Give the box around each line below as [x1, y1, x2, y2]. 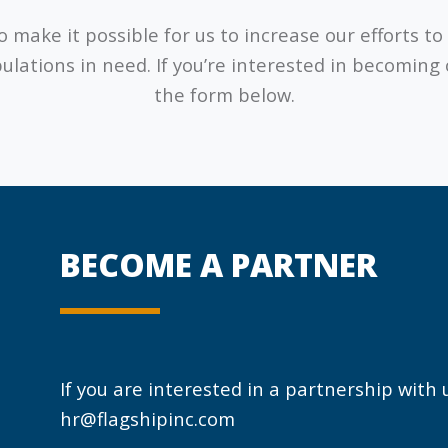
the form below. [153, 81, 295, 107]
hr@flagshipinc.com [60, 405, 235, 431]
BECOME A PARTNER [60, 242, 377, 286]
